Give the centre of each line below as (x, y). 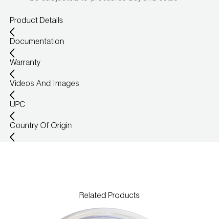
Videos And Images (44, 84)
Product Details (36, 22)
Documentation (37, 42)
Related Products (109, 196)
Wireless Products (45, 14)
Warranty (25, 63)
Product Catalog (42, 37)
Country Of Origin (41, 126)
